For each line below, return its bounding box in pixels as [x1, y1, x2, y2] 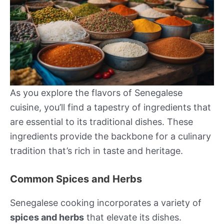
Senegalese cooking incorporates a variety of [10, 197, 201, 208]
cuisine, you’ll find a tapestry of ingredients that [10, 102, 211, 113]
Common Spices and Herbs [10, 173, 142, 185]
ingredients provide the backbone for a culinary [10, 131, 211, 142]
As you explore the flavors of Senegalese [10, 87, 182, 98]
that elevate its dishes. [84, 212, 181, 223]
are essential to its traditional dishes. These [10, 116, 193, 127]
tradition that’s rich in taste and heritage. [10, 145, 183, 156]
